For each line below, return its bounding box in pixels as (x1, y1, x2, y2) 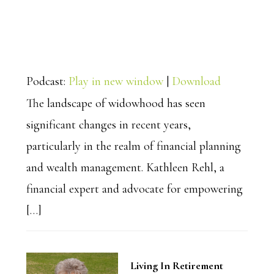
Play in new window (68, 74, 163, 89)
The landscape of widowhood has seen (26, 96, 206, 111)
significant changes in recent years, (26, 117, 191, 133)
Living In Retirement (130, 259, 223, 273)
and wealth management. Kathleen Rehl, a (26, 160, 224, 176)
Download (171, 74, 221, 89)
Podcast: (26, 74, 68, 89)
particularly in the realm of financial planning (26, 139, 241, 154)
